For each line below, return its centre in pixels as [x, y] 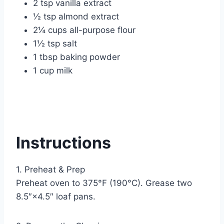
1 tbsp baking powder [76, 57]
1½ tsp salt [55, 44]
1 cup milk [53, 71]
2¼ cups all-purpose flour [84, 30]
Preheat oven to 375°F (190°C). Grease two [104, 183]
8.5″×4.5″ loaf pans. [56, 197]
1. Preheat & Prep [50, 170]
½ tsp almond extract [76, 17]
